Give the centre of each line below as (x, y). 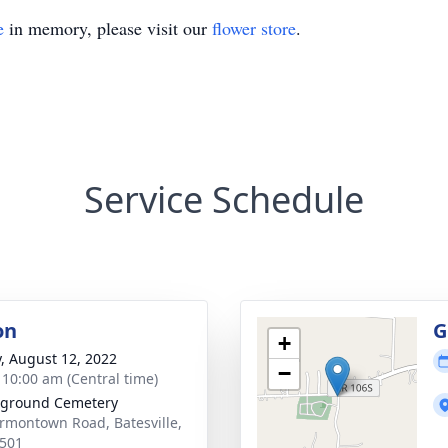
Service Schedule (224, 199)
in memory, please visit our (108, 28)
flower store (254, 28)
